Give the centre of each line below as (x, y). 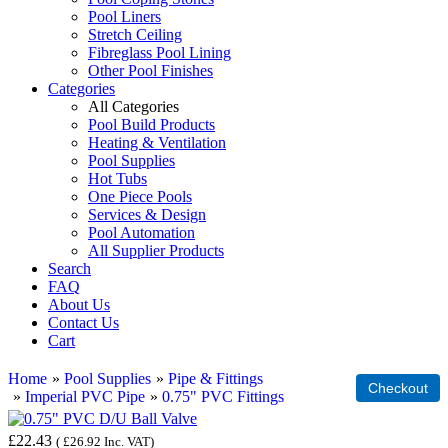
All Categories (133, 106)
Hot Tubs (117, 178)
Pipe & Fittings (215, 378)
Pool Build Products (151, 124)
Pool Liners (124, 16)
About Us (79, 304)
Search (69, 268)
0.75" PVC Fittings (223, 396)
